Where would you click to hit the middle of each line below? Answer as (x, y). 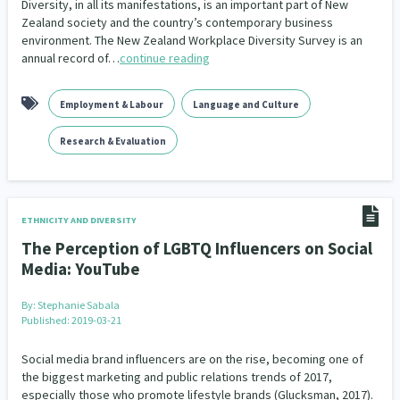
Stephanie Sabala (78, 305)
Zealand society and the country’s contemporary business (177, 22)
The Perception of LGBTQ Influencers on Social (196, 248)
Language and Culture (246, 104)
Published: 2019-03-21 (71, 320)
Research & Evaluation (112, 141)
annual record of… (70, 58)
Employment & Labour (111, 104)
